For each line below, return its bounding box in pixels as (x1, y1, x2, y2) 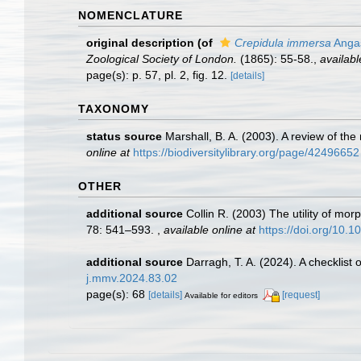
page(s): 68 (86, 288, 148, 301)
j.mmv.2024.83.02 (86, 272, 177, 284)
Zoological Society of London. (86, 52, 237, 65)
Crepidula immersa (234, 36, 331, 49)
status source (86, 130, 162, 143)
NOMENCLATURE (78, 9, 183, 22)
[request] (282, 289, 320, 301)
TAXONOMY (78, 102, 149, 115)
